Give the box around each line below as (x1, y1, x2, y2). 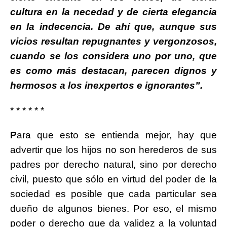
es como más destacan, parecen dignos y (10, 65, 217, 77)
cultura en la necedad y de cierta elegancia (10, 7, 217, 18)
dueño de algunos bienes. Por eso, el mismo (10, 203, 217, 214)
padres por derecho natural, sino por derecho (10, 159, 217, 170)
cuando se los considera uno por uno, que (10, 51, 217, 62)
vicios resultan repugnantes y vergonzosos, (10, 36, 217, 47)
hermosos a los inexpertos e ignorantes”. (10, 80, 203, 91)
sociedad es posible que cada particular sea (10, 188, 217, 200)
